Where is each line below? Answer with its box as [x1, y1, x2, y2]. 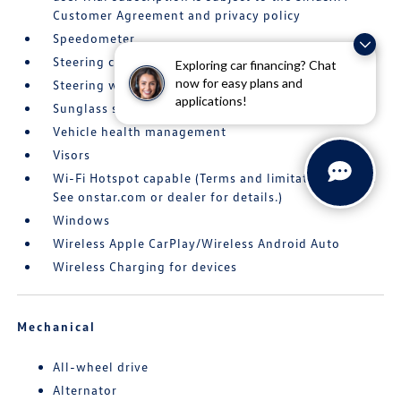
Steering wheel [53, 76, 147, 92]
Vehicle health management [53, 123, 227, 139]
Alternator [53, 381, 118, 397]
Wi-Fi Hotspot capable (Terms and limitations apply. [53, 169, 377, 185]
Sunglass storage [53, 99, 160, 115]
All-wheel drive [53, 358, 149, 374]
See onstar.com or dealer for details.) [53, 188, 284, 204]
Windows [53, 211, 111, 227]
